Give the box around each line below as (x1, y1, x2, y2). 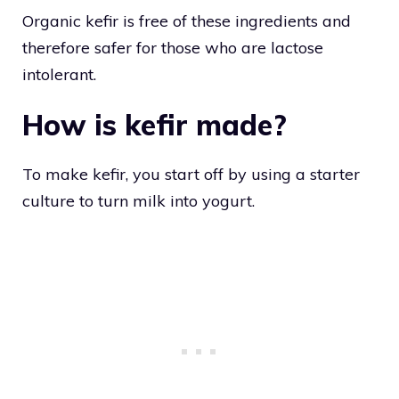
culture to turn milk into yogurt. (22, 191, 255, 212)
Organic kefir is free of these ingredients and (22, 10, 351, 31)
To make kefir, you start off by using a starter (22, 164, 360, 185)
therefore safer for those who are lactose (22, 37, 323, 58)
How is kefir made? (22, 107, 287, 143)
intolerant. (22, 63, 96, 85)
